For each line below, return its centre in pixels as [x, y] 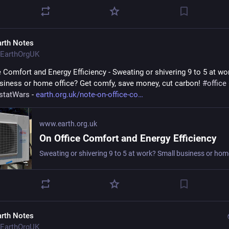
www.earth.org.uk [68, 124]
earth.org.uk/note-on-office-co [87, 95]
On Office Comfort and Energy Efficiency [128, 138]
